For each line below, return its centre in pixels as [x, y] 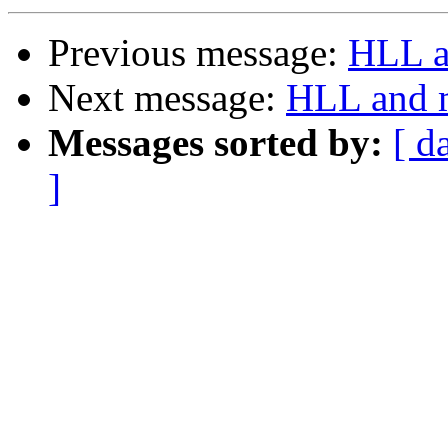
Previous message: [198, 53]
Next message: [167, 98]
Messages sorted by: [215, 143]
